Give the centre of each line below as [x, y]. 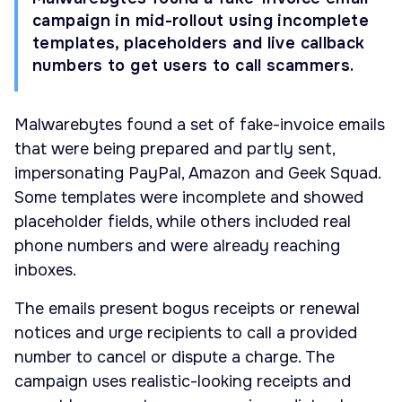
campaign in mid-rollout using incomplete [201, 21]
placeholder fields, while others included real [183, 222]
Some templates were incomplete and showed [189, 198]
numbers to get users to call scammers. [193, 66]
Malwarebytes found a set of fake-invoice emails [200, 125]
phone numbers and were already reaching [177, 246]
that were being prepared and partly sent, [175, 149]
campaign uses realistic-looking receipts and [183, 382]
